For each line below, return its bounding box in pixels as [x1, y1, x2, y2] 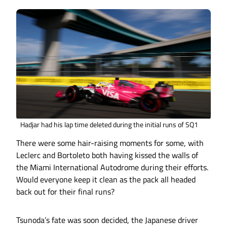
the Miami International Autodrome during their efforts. [16, 161, 208, 174]
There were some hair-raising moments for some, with [16, 137, 204, 149]
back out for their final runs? [16, 185, 115, 198]
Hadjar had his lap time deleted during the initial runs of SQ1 [20, 119, 198, 130]
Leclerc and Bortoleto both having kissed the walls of [16, 149, 198, 162]
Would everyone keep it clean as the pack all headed [16, 173, 196, 186]
